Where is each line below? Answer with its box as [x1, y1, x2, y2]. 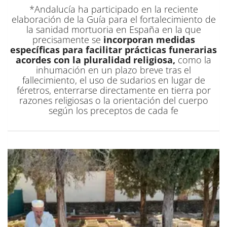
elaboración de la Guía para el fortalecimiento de [11, 13, 216, 25]
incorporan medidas [103, 33, 195, 46]
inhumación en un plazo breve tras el [36, 63, 191, 76]
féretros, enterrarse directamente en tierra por [16, 84, 211, 96]
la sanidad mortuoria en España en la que [26, 23, 201, 35]
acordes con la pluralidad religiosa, [16, 53, 178, 66]
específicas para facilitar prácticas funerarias [10, 43, 217, 56]
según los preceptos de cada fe [49, 104, 178, 117]
